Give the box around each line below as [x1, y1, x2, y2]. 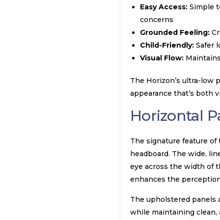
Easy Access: [140, 2, 188, 11]
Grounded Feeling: [140, 28, 210, 37]
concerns [140, 15, 173, 24]
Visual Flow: [140, 54, 184, 62]
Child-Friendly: [140, 41, 194, 50]
